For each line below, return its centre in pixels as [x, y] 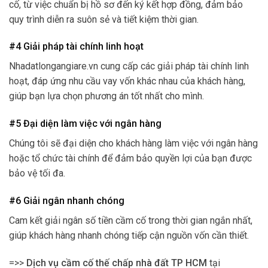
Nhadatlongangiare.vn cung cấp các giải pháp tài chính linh [129, 66]
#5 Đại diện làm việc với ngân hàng [85, 124]
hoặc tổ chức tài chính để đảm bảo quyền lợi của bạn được [130, 159]
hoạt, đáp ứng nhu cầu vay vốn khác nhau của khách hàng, [127, 81]
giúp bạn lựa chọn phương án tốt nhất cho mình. [106, 96]
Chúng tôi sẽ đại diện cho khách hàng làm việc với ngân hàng [133, 144]
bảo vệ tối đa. [37, 173]
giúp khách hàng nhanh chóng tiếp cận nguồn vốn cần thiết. [129, 235]
